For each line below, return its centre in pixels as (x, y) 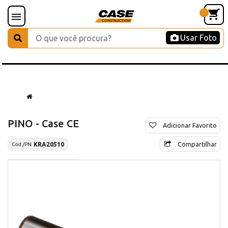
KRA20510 (49, 144)
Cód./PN (22, 145)
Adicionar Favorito (190, 125)
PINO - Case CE (43, 123)
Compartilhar (197, 144)
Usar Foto (198, 38)
